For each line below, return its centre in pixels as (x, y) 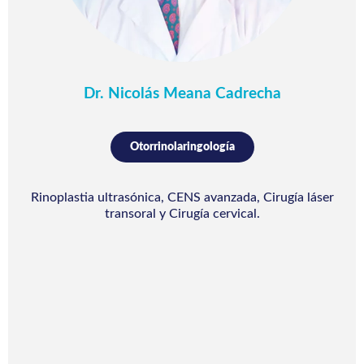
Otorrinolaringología (182, 146)
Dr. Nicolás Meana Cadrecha (182, 93)
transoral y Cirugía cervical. (182, 213)
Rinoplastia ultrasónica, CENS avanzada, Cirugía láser (182, 197)
